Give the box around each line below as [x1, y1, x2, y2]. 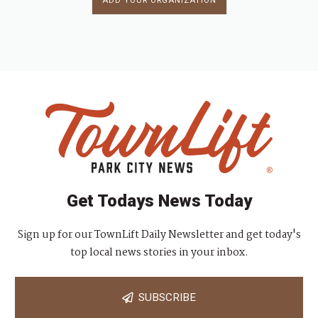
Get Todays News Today [66, 190, 252, 211]
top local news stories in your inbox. [70, 243, 248, 261]
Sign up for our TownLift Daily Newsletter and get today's [17, 226, 301, 243]
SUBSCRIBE [133, 291, 196, 305]
